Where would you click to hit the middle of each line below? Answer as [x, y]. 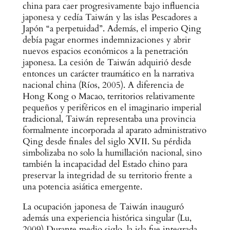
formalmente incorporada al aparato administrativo [114, 130]
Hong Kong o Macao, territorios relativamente [109, 97]
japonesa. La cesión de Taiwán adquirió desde [107, 63]
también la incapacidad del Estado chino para [105, 164]
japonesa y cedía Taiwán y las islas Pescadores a [110, 17]
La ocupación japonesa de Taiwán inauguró [103, 207]
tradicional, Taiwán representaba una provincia [109, 119]
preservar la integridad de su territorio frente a [107, 176]
